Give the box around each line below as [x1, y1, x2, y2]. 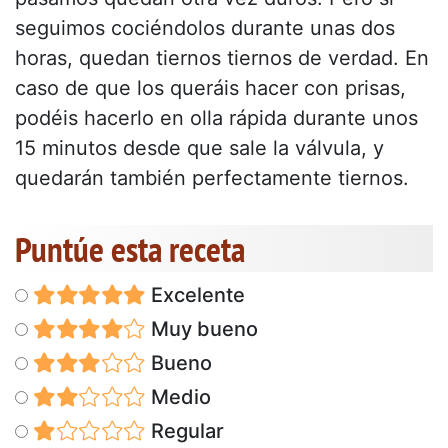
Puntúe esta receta [15, 225, 245, 272]
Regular [145, 418, 224, 443]
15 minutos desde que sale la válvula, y [15, 135, 384, 160]
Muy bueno [145, 316, 258, 341]
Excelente [145, 282, 245, 307]
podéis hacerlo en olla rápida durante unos [15, 105, 418, 130]
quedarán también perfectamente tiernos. [15, 165, 409, 190]
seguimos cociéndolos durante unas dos [15, 15, 395, 40]
